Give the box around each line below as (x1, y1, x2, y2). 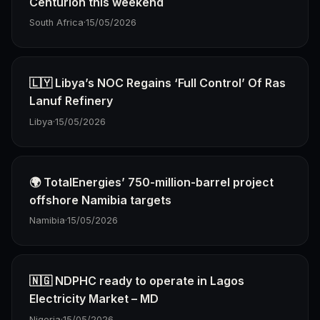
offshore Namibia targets (29, 192, 171, 207)
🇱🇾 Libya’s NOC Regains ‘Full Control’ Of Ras (29, 76, 286, 91)
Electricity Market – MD (29, 291, 159, 306)
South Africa (29, 17, 84, 29)
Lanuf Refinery (29, 94, 113, 109)
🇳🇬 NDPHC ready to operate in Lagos (29, 274, 244, 289)
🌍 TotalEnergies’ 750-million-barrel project (29, 174, 274, 189)
